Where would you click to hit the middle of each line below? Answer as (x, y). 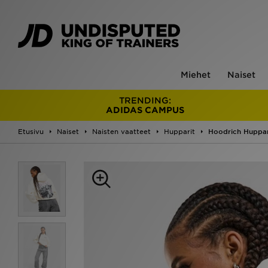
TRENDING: (145, 100)
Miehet (195, 75)
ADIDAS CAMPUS (145, 110)
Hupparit (179, 132)
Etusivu (31, 132)
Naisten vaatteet (121, 132)
